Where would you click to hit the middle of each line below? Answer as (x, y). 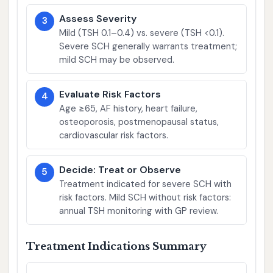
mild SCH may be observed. (117, 59)
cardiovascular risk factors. (114, 135)
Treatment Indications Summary (116, 246)
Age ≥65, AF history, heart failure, (129, 108)
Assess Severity (98, 18)
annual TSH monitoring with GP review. (139, 211)
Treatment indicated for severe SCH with (146, 184)
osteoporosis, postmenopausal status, (139, 122)
